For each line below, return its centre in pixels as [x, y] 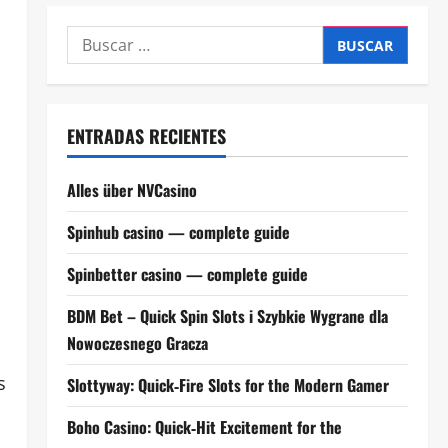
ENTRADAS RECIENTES [146, 136]
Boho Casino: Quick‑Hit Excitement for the [204, 427]
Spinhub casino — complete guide [178, 232]
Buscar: [95, 38]
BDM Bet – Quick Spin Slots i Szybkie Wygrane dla [227, 316]
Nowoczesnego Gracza [137, 343]
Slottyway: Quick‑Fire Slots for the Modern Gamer [227, 385]
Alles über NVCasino [131, 190]
